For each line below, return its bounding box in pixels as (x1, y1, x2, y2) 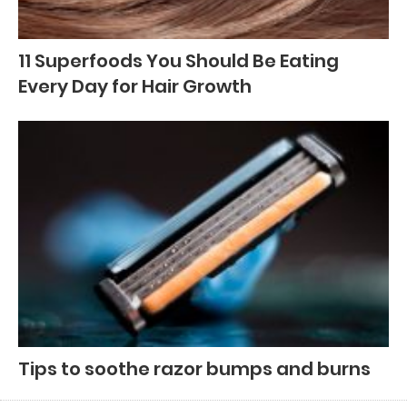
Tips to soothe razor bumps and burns (18, 355, 371, 382)
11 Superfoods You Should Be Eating (18, 48, 339, 74)
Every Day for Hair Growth (18, 74, 252, 100)
